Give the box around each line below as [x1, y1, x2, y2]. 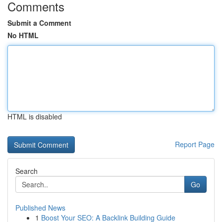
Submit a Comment [7, 18, 71, 28]
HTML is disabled [7, 111, 62, 121]
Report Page [175, 139, 215, 149]
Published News [15, 203, 65, 213]
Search [15, 166, 38, 176]
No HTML [7, 30, 39, 40]
